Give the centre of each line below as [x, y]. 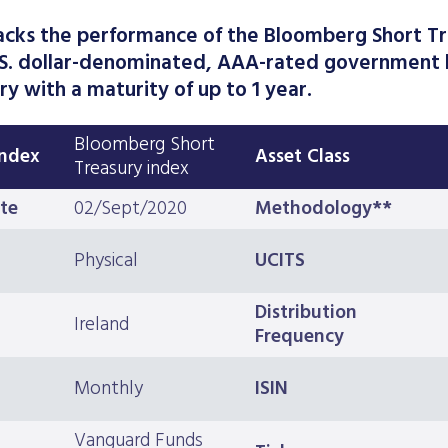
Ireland [101, 325]
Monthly [108, 389]
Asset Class [302, 157]
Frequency [299, 337]
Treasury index [131, 169]
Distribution [306, 313]
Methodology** [323, 209]
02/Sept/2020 [130, 209]
